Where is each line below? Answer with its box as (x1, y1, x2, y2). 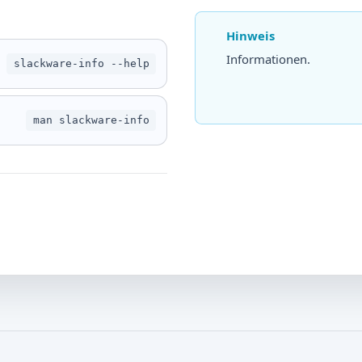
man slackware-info (32, 114, 149, 127)
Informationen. (226, 50, 311, 67)
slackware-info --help (13, 57, 149, 70)
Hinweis (226, 27, 276, 44)
